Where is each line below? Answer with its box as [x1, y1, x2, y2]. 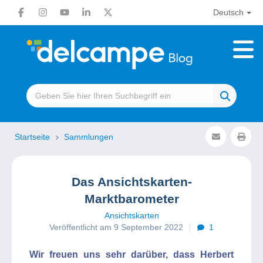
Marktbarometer [84, 192, 179, 205]
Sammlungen [64, 132, 113, 141]
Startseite [15, 132, 52, 141]
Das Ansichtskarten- [71, 175, 192, 188]
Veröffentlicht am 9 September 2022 [49, 222, 183, 232]
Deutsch [213, 8, 244, 17]
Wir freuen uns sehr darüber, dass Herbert [29, 249, 234, 259]
